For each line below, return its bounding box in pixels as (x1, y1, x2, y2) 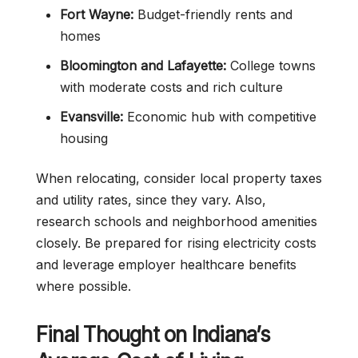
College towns (226, 58, 316, 74)
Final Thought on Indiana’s (36, 322, 270, 347)
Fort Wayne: (60, 6, 133, 22)
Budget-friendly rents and (133, 6, 292, 22)
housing (60, 130, 108, 146)
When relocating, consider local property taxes (36, 170, 322, 186)
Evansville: (60, 109, 123, 125)
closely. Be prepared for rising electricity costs (36, 235, 316, 251)
